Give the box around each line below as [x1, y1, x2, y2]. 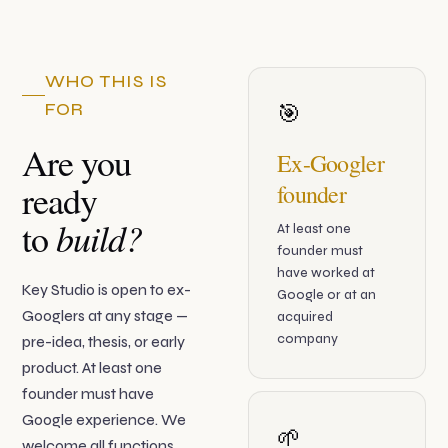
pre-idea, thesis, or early [22, 333, 186, 352]
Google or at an [277, 287, 376, 304]
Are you [22, 138, 131, 187]
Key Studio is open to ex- [22, 281, 192, 300]
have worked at [277, 265, 375, 282]
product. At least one [22, 359, 163, 378]
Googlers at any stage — [22, 307, 189, 326]
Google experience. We [22, 411, 187, 430]
